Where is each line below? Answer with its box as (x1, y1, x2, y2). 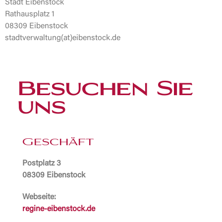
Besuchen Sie (17, 81, 193, 100)
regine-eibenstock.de (22, 205, 95, 213)
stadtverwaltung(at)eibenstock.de (5, 34, 120, 43)
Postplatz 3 (22, 159, 61, 167)
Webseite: (22, 193, 56, 201)
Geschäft (22, 137, 94, 148)
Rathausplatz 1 (5, 10, 55, 19)
